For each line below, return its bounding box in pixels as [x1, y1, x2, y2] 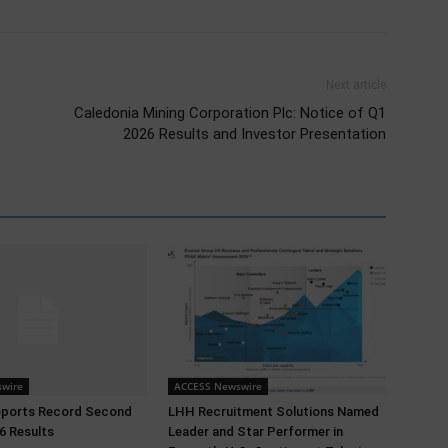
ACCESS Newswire [174, 379, 262, 393]
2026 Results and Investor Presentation [123, 125, 386, 143]
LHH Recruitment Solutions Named [168, 404, 379, 419]
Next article [326, 78, 386, 92]
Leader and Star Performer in [168, 424, 343, 439]
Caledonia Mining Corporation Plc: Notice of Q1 [74, 104, 386, 122]
